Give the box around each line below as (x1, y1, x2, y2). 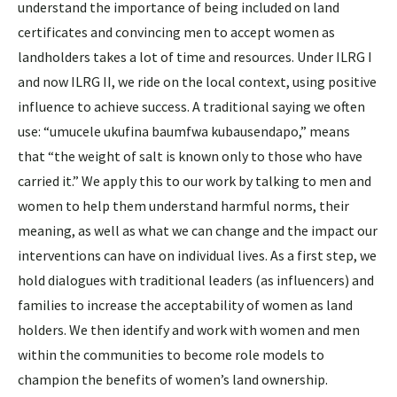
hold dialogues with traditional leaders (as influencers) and (18, 270, 374, 289)
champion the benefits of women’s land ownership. (18, 370, 328, 388)
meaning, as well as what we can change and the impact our (18, 221, 378, 239)
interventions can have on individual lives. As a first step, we (18, 245, 377, 264)
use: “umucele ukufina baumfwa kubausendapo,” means (18, 121, 350, 140)
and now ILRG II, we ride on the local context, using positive (18, 72, 377, 90)
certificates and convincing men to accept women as (18, 22, 335, 41)
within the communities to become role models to (18, 345, 324, 363)
